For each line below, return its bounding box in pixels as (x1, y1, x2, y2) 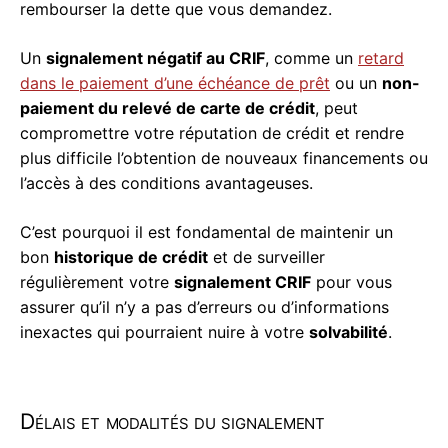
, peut (315, 98, 358, 119)
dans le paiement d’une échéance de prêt (20, 73, 330, 94)
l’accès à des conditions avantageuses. (20, 173, 313, 194)
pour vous (311, 272, 392, 293)
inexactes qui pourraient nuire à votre (20, 322, 309, 343)
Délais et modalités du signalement (20, 408, 325, 435)
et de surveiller (208, 247, 325, 268)
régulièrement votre (20, 272, 174, 293)
